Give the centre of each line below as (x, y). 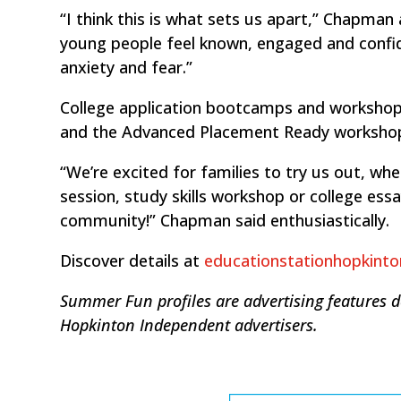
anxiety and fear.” (127, 67)
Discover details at (132, 260)
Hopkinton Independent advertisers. (189, 324)
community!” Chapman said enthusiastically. (225, 220)
